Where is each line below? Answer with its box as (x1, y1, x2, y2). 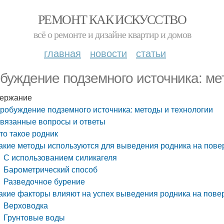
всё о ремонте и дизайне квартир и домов (33, 27, 191, 41)
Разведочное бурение (3, 175, 85, 187)
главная (44, 45, 81, 60)
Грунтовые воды (3, 211, 65, 223)
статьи (136, 45, 166, 60)
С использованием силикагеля (3, 151, 117, 163)
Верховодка (3, 199, 48, 211)
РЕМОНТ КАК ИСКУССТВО (38, 10, 186, 27)
